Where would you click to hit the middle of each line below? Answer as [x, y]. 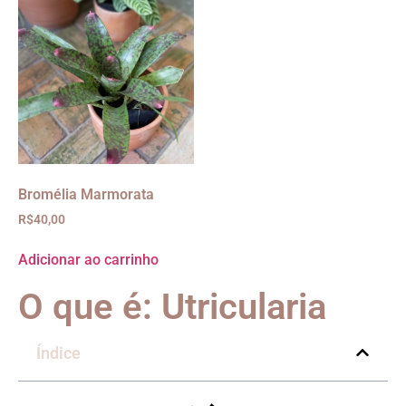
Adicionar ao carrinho [88, 259]
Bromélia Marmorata [86, 194]
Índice [58, 353]
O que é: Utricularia [172, 306]
